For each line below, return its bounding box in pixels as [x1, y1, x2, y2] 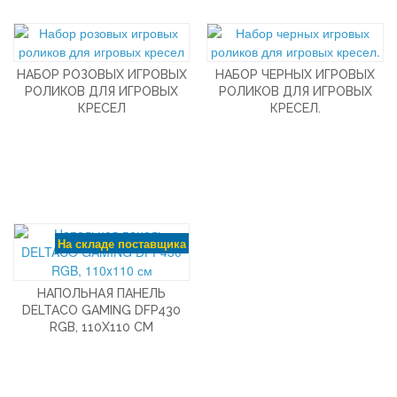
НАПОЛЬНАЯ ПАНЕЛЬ [37, 286, 167, 300]
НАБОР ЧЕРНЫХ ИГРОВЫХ [215, 67, 376, 82]
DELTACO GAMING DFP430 [22, 303, 182, 317]
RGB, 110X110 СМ [50, 320, 154, 334]
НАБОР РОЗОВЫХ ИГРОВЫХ [16, 67, 187, 82]
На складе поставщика [58, 235, 187, 252]
